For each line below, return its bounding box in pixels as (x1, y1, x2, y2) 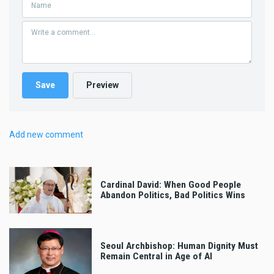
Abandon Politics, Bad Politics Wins (100, 189, 245, 201)
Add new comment (9, 129, 83, 139)
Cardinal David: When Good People (100, 179, 241, 190)
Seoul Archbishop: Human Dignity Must (100, 240, 258, 251)
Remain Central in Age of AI (100, 250, 212, 262)
